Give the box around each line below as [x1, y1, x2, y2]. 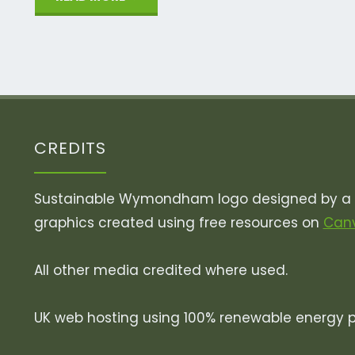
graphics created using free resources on [33, 212, 323, 232]
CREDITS [33, 137, 106, 160]
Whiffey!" [136, 61, 197, 81]
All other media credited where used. [33, 260, 288, 280]
